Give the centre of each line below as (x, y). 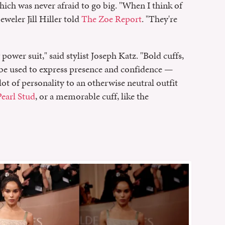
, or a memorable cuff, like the (92, 96)
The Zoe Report (111, 19)
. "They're (159, 19)
